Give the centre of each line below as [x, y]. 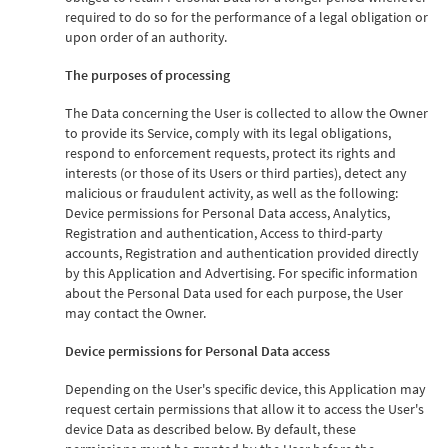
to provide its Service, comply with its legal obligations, [228, 132]
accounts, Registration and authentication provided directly [242, 252]
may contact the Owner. [135, 312]
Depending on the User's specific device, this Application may [245, 388]
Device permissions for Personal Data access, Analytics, [227, 212]
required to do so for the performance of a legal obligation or [246, 16]
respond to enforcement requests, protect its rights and [230, 152]
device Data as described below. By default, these [210, 428]
